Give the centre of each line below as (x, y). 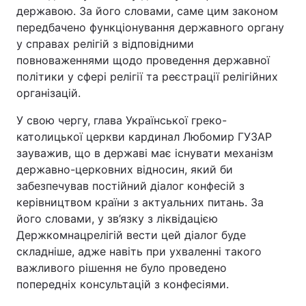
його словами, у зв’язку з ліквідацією (117, 219)
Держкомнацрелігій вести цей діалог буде (131, 235)
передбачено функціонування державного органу (150, 27)
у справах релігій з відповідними (105, 44)
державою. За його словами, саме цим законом (147, 11)
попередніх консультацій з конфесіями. (123, 284)
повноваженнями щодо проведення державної (143, 60)
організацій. (48, 93)
